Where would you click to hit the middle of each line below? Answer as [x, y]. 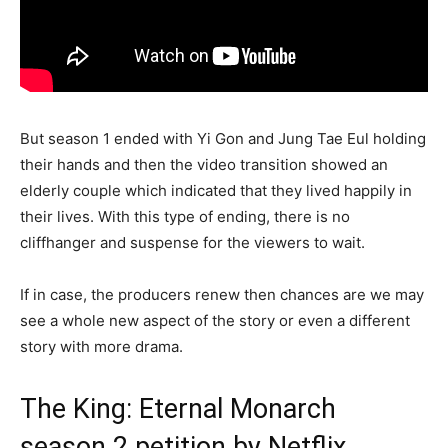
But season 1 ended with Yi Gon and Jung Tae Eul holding [223, 138]
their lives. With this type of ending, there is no [185, 216]
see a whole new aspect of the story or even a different [215, 320]
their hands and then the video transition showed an [204, 164]
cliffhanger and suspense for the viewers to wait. [192, 242]
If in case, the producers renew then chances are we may [222, 294]
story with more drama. [101, 346]
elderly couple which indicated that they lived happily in [216, 190]
